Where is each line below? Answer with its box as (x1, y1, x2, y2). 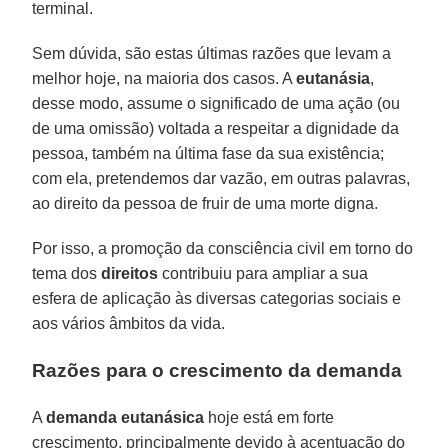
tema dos (32, 264, 98, 282)
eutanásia (296, 69, 371, 87)
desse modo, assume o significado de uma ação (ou (32, 94, 401, 112)
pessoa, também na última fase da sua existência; (32, 144, 385, 162)
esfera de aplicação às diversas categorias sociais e (32, 289, 402, 307)
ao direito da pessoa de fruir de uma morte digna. (32, 194, 379, 212)
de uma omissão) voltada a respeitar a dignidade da (32, 119, 400, 137)
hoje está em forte (204, 408, 335, 426)
